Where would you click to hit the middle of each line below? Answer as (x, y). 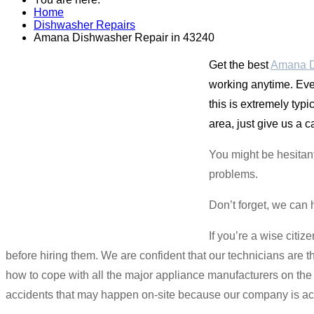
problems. (233, 174)
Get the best (240, 64)
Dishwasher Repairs (84, 25)
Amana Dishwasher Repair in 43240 (124, 37)
